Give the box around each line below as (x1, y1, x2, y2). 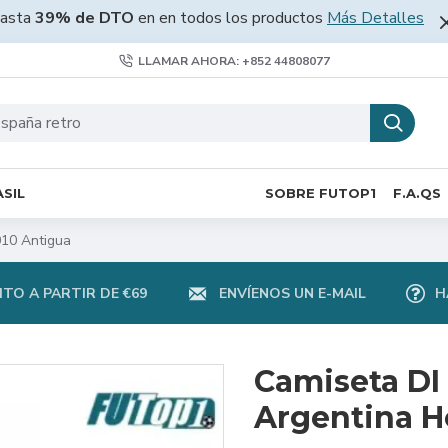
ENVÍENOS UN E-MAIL (218, 283, 366, 303)
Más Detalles (327, 7, 424, 29)
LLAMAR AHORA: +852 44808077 (137, 52, 330, 69)
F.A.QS (393, 184, 441, 201)
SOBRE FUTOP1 (265, 184, 376, 201)
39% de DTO (35, 7, 134, 29)
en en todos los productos (134, 7, 327, 29)
